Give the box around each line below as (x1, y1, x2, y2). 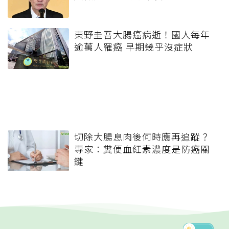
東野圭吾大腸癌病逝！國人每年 (74, 27, 210, 41)
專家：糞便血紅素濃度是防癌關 (74, 142, 210, 155)
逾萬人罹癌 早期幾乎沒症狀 (74, 39, 193, 53)
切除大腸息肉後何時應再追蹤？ (74, 129, 210, 143)
